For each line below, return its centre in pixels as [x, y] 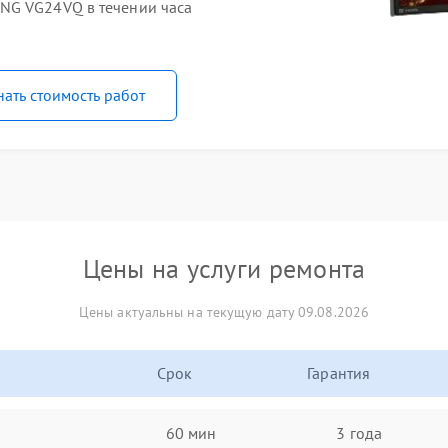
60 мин [191, 432]
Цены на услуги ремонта [224, 268]
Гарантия [339, 373]
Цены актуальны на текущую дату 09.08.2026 [224, 312]
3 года [359, 432]
